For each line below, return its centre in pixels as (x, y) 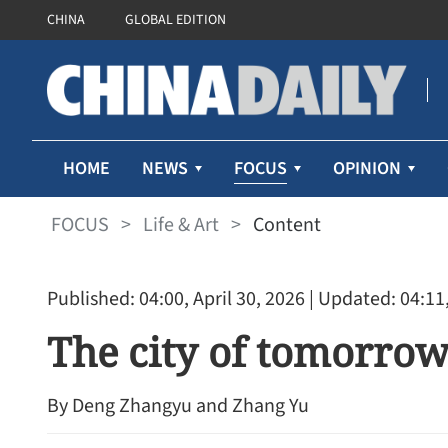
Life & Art (181, 224)
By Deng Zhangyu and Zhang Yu (178, 406)
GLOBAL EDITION (175, 20)
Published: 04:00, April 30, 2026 (176, 299)
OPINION (367, 168)
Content (287, 224)
